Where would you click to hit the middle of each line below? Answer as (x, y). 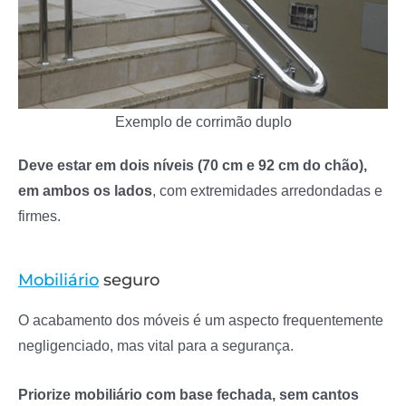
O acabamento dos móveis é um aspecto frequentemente (201, 319)
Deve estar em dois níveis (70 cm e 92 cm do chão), (193, 164)
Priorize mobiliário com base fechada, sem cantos (188, 395)
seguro (129, 279)
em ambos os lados (85, 190)
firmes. (39, 215)
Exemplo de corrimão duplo (203, 121)
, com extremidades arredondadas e (267, 190)
